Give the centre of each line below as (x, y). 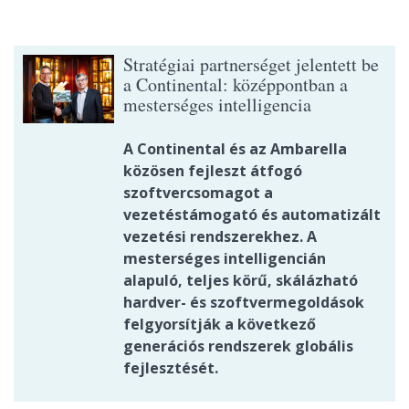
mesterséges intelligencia (217, 105)
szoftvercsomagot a (198, 193)
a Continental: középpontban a (236, 85)
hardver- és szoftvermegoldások (244, 303)
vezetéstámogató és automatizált (252, 215)
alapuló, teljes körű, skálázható (241, 281)
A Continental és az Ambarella (235, 149)
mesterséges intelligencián (225, 259)
